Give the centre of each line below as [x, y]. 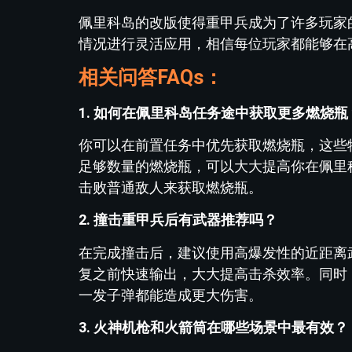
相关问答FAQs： [151, 77]
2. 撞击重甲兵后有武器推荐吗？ [178, 220]
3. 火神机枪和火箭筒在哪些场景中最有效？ [213, 328]
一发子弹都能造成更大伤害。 [170, 295]
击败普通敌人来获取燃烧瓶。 [170, 187]
